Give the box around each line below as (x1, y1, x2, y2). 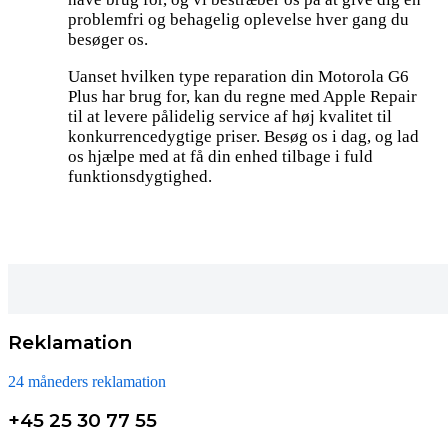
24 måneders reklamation (8, 372, 166, 390)
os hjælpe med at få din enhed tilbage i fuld (68, 146, 373, 166)
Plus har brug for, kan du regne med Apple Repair (68, 86, 417, 106)
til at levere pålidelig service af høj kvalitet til (68, 106, 392, 126)
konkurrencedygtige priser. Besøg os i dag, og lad (68, 126, 419, 146)
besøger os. (68, 29, 148, 49)
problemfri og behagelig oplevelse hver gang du (68, 9, 409, 29)
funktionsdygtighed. (68, 166, 212, 186)
